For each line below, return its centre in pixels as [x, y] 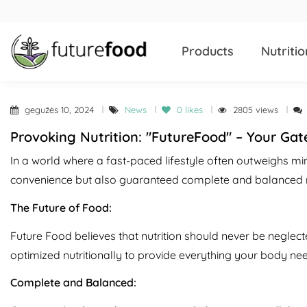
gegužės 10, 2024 [61, 110]
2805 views [257, 110]
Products [208, 51]
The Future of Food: [61, 207]
